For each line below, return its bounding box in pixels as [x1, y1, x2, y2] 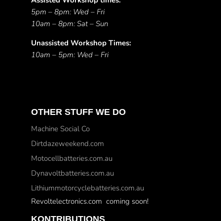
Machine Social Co [31, 124, 90, 134]
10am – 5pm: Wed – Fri [31, 50, 109, 60]
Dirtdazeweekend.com [31, 139, 104, 148]
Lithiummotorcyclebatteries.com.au [31, 183, 144, 193]
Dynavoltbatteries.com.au [31, 168, 114, 178]
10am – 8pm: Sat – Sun [31, 19, 108, 29]
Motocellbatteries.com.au [31, 153, 112, 163]
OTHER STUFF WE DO [31, 107, 126, 117]
